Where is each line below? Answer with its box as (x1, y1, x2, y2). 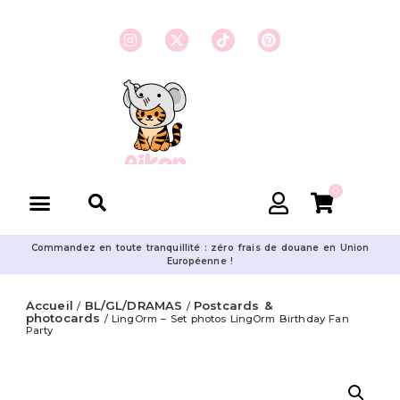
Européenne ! (166, 255, 234, 267)
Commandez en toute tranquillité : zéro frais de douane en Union (30, 242, 370, 254)
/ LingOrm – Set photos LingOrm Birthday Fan (100, 312, 349, 325)
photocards (26, 311, 100, 325)
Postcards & (194, 298, 272, 312)
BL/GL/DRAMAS (84, 298, 183, 312)
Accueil (26, 298, 73, 312)
